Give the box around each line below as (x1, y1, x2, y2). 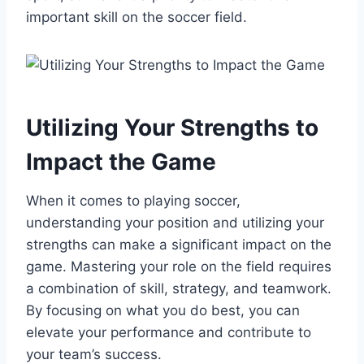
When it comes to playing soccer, (26, 192, 240, 209)
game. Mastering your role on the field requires (26, 258, 331, 275)
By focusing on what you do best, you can (26, 301, 300, 318)
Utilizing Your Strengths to (26, 113, 318, 141)
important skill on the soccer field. (26, 8, 247, 25)
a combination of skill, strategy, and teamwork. (26, 279, 331, 297)
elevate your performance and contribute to (26, 323, 311, 340)
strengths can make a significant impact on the (26, 236, 331, 253)
